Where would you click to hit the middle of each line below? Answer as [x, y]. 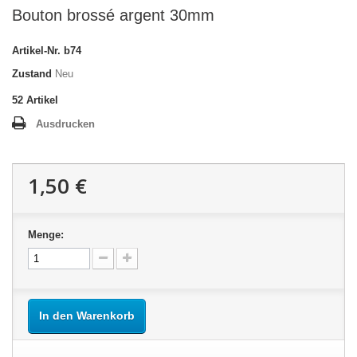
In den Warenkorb [87, 316]
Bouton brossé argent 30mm [113, 15]
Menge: [46, 235]
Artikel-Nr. [36, 51]
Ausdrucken [65, 124]
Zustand [32, 74]
